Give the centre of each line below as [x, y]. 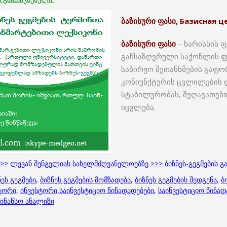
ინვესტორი [39, 191]
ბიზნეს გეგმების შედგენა [176, 180]
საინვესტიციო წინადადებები [107, 191]
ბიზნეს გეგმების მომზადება [85, 180]
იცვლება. [138, 107]
